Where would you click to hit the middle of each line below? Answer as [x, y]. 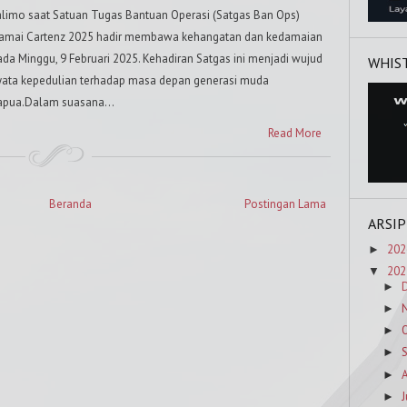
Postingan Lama [285, 204]
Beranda [70, 204]
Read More [295, 133]
